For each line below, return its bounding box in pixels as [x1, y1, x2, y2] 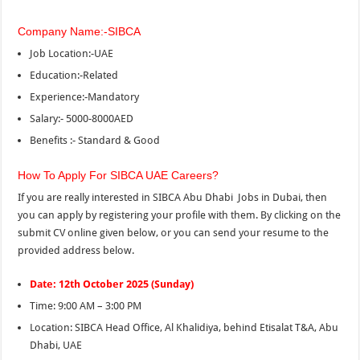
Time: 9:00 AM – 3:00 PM [30, 300, 142, 313]
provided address [18, 244, 101, 257]
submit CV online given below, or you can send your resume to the [18, 227, 329, 239]
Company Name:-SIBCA [18, 25, 141, 39]
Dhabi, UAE [30, 339, 83, 352]
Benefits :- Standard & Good [30, 134, 161, 147]
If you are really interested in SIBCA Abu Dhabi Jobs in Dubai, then [18, 191, 328, 204]
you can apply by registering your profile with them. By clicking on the [18, 209, 342, 222]
